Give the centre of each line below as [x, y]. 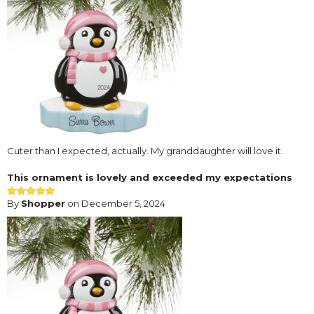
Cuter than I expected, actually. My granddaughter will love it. [145, 151]
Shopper [43, 204]
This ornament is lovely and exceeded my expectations [150, 178]
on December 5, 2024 [115, 204]
